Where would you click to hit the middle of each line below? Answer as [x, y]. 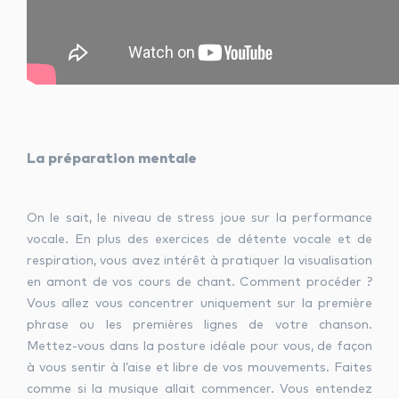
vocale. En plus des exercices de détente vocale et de [199, 240]
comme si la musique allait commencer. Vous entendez [199, 389]
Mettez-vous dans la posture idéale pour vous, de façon [199, 346]
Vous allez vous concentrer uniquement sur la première [199, 304]
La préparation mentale [112, 159]
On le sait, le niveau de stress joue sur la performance [199, 218]
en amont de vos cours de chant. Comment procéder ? [199, 282]
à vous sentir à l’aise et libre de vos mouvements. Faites [199, 368]
